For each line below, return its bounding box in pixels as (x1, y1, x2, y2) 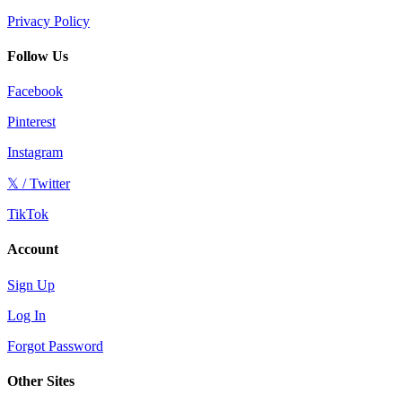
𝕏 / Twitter (7, 176, 70, 192)
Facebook (7, 83, 63, 100)
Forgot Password (7, 337, 103, 354)
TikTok (7, 206, 48, 223)
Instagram (7, 144, 63, 161)
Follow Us (7, 48, 68, 64)
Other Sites (7, 373, 74, 389)
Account (7, 241, 58, 258)
